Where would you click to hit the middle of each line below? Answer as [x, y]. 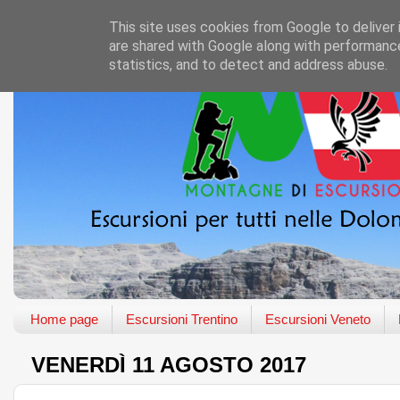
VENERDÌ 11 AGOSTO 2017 [169, 365]
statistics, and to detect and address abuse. [248, 65]
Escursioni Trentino [181, 320]
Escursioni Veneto [317, 320]
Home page [64, 320]
